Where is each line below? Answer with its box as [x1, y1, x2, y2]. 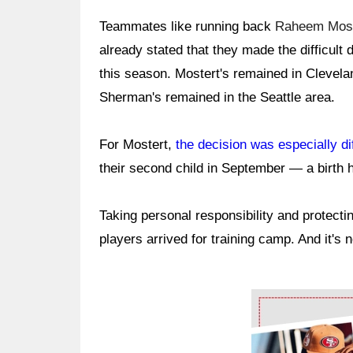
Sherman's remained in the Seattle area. [99, 90, 335, 105]
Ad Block [251, 293, 304, 308]
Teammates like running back [99, 19, 275, 34]
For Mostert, [99, 137, 176, 152]
